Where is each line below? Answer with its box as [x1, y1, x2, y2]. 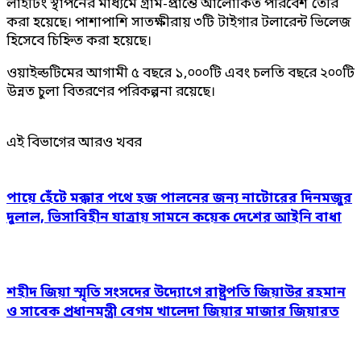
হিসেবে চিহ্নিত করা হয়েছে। [6, 31, 151, 51]
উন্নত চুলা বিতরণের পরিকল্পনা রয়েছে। [6, 82, 215, 102]
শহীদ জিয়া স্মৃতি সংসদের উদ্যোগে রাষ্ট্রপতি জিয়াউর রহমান [6, 283, 346, 302]
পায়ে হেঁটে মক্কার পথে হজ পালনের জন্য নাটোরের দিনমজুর [6, 189, 352, 209]
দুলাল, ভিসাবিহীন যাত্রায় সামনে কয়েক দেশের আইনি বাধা [6, 209, 342, 228]
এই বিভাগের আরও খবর [6, 133, 142, 152]
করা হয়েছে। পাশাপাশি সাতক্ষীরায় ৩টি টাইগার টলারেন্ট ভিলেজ [6, 13, 351, 32]
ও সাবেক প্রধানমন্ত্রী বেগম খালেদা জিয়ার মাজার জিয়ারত [6, 302, 339, 322]
